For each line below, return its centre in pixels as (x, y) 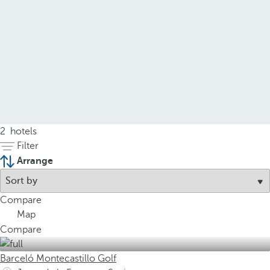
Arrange (35, 161)
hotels (22, 131)
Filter (28, 146)
